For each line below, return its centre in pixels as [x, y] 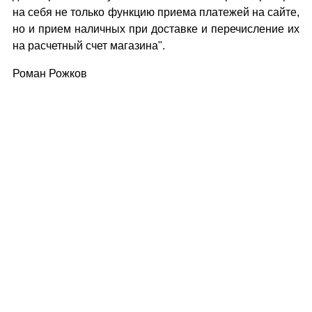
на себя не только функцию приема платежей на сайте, [156, 12]
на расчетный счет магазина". [89, 46]
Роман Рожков [50, 73]
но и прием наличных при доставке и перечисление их [156, 29]
